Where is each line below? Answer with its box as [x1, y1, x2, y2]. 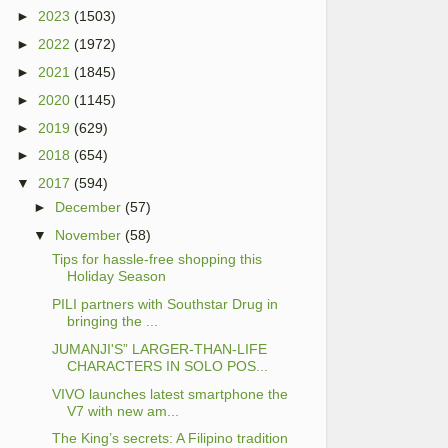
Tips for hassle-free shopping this [51, 251, 262, 268]
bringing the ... [66, 313, 158, 329]
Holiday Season [66, 268, 166, 285]
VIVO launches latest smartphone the [51, 385, 288, 402]
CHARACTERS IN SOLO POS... [66, 357, 268, 374]
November [55, 227, 122, 244]
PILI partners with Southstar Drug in [51, 296, 278, 312]
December [55, 199, 122, 216]
